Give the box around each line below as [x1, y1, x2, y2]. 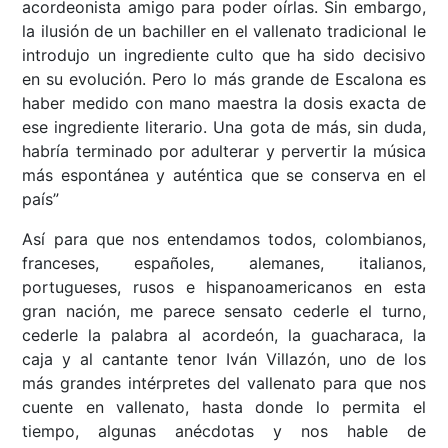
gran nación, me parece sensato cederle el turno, [22, 301, 426, 322]
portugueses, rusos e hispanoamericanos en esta [22, 277, 426, 298]
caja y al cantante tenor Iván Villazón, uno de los [22, 349, 426, 370]
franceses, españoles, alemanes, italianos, [22, 253, 426, 274]
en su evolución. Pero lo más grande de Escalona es [22, 69, 426, 90]
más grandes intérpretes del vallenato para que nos [22, 373, 426, 394]
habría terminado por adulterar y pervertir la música [22, 141, 426, 162]
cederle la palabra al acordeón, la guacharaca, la [22, 325, 426, 346]
